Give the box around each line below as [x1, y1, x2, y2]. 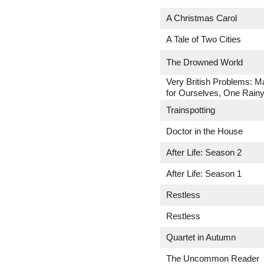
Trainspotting [166, 105, 215, 115]
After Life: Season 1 [166, 169, 242, 179]
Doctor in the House [166, 126, 243, 136]
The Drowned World [166, 57, 243, 67]
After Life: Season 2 [166, 147, 242, 157]
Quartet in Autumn [166, 232, 236, 242]
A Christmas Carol [166, 13, 237, 23]
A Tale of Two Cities [166, 34, 241, 44]
